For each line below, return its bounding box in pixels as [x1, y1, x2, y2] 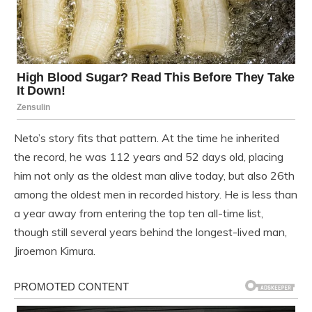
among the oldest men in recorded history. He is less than [14, 187, 297, 201]
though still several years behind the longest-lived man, [14, 224, 287, 239]
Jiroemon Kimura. [14, 243, 95, 258]
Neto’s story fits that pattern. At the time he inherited [14, 130, 279, 145]
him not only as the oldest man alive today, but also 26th [14, 168, 295, 182]
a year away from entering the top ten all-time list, [14, 205, 263, 220]
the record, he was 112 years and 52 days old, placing [14, 149, 283, 164]
